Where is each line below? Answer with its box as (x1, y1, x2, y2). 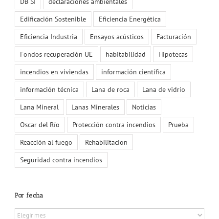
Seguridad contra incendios (20, 154, 102, 164)
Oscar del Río (20, 119, 60, 129)
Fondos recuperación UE (20, 49, 93, 59)
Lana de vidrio (142, 84, 185, 94)
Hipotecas (158, 49, 188, 59)
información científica (101, 66, 166, 76)
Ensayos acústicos (90, 31, 144, 41)
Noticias (132, 102, 156, 111)
